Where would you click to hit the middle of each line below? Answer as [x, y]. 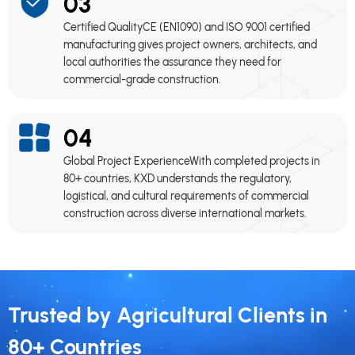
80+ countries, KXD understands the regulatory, [177, 178]
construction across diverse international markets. [185, 213]
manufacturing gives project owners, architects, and [190, 44]
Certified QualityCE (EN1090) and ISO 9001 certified [186, 27]
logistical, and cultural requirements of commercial [186, 196]
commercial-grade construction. [142, 79]
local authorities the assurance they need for [172, 62]
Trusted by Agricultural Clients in [168, 315]
